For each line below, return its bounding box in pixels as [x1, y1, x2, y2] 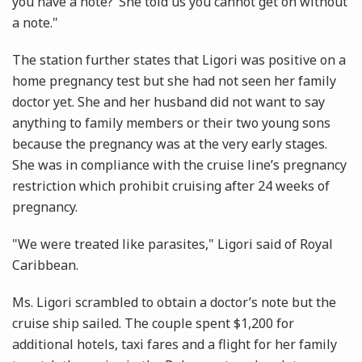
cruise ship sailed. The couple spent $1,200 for [12, 314, 294, 333]
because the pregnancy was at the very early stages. [12, 135, 327, 154]
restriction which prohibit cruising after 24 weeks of [12, 177, 330, 196]
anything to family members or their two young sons [12, 114, 330, 133]
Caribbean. [12, 256, 78, 275]
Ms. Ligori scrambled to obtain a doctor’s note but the [12, 293, 336, 312]
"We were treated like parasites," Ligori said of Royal [12, 235, 333, 254]
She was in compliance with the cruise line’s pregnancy [12, 156, 347, 175]
